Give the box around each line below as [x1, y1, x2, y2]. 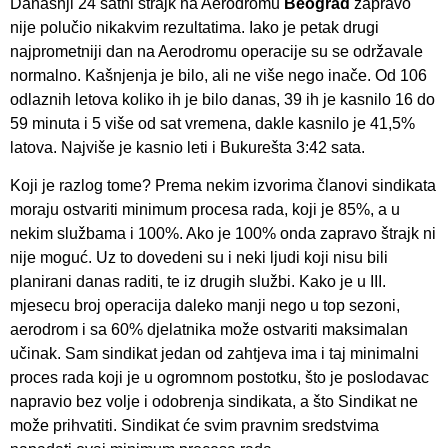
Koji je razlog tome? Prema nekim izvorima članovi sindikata [10, 177, 436, 195]
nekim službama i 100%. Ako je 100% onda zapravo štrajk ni [10, 225, 436, 243]
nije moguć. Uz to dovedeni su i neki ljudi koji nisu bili [10, 249, 388, 267]
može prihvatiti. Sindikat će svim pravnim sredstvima [10, 417, 379, 435]
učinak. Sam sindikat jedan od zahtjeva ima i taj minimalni [10, 345, 419, 363]
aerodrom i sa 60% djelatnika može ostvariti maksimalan [10, 321, 408, 339]
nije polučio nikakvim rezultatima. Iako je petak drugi [10, 18, 379, 36]
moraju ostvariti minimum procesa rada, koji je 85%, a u [10, 201, 400, 219]
